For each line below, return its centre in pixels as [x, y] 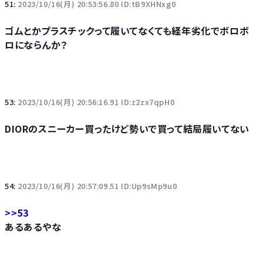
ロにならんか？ [36, 45]
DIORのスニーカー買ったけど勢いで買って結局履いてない [127, 129]
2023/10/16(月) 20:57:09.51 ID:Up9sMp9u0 [97, 186]
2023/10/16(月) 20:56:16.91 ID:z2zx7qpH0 [96, 102]
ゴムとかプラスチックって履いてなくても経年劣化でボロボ [127, 31]
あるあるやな [33, 227]
